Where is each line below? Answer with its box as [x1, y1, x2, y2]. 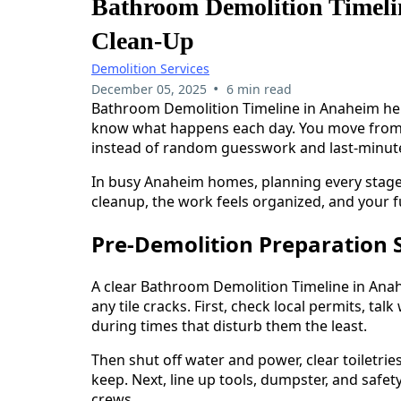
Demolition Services [91, 60, 209, 78]
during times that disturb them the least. [91, 316, 367, 337]
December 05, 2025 [91, 81, 207, 98]
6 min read [226, 81, 292, 98]
